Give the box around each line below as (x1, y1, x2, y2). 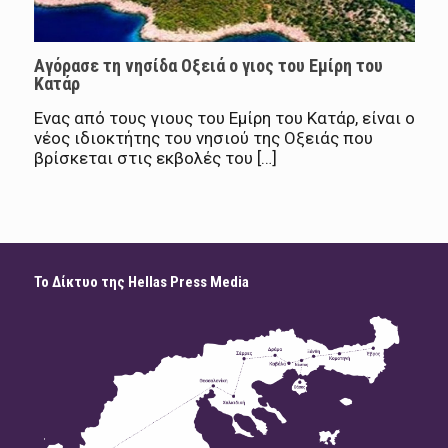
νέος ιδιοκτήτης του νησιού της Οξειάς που (33, 127, 373, 148)
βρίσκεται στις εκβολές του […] (33, 147, 277, 168)
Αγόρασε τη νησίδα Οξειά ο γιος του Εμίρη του (33, 54, 383, 76)
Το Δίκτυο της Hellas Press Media (33, 272, 249, 291)
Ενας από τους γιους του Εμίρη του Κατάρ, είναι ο (33, 107, 415, 128)
